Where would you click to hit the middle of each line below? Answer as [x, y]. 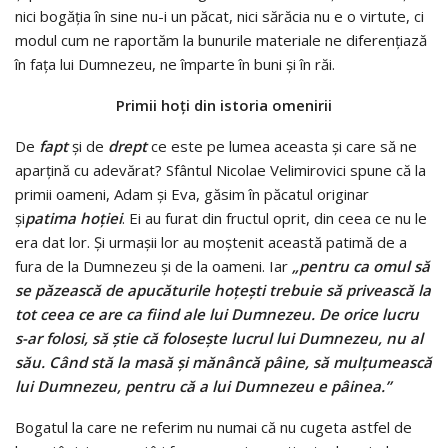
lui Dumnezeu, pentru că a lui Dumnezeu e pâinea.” [203, 386]
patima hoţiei [73, 218]
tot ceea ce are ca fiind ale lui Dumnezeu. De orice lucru [217, 314]
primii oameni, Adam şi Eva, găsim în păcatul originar [192, 194]
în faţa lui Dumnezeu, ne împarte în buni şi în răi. [175, 64]
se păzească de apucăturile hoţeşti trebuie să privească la [223, 290]
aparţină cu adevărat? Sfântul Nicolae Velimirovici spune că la [220, 170]
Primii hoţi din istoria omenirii [224, 105]
